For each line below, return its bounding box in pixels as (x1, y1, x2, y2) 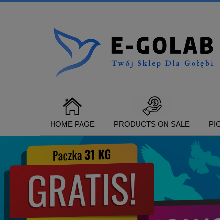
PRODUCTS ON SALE (113, 119, 190, 128)
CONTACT (50, 161, 85, 169)
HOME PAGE (50, 119, 95, 128)
